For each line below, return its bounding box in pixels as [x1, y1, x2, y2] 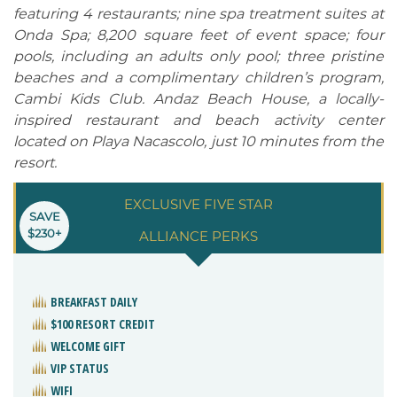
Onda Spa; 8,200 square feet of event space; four [13, 26, 384, 43]
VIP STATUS [51, 359, 109, 377]
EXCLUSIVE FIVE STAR [124, 195, 273, 213]
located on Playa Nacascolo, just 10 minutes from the [13, 132, 384, 150]
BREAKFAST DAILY [51, 292, 137, 310]
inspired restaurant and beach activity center [13, 111, 384, 128]
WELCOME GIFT [51, 337, 126, 354]
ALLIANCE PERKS [139, 227, 258, 245]
